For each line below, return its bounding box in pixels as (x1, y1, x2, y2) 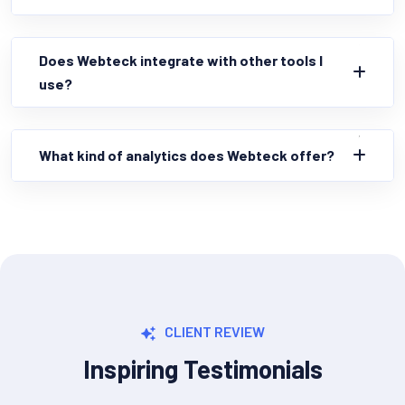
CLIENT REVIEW (165, 323, 265, 341)
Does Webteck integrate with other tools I (39, 51, 323, 69)
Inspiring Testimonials (82, 353, 323, 385)
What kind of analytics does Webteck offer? (39, 146, 334, 164)
